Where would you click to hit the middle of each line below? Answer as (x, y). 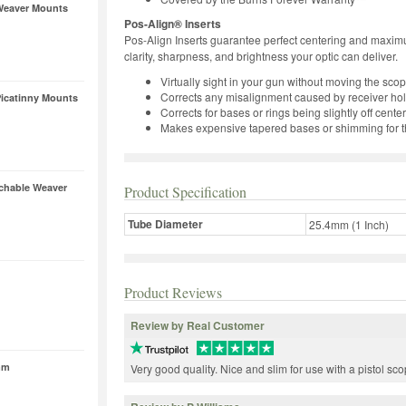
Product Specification (185, 191)
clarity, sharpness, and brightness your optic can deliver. (261, 55)
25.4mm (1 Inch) (349, 224)
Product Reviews (173, 292)
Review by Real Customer (198, 325)
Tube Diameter (165, 223)
